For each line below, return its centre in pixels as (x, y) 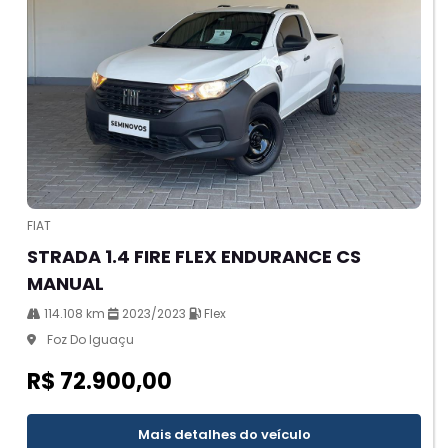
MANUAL (65, 284)
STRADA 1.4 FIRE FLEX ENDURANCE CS (194, 257)
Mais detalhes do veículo (224, 434)
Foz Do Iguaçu (89, 340)
